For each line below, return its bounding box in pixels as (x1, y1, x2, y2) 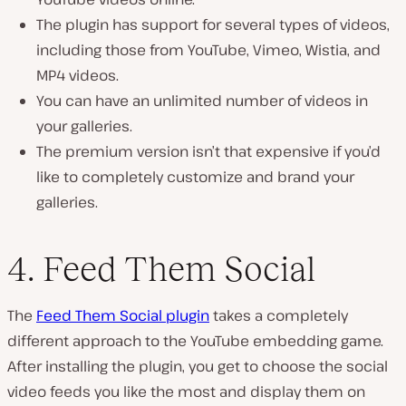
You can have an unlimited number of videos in (36, 91, 368, 111)
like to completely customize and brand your (36, 167, 354, 188)
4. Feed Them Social (7, 248, 315, 288)
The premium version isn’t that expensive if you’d (36, 141, 381, 162)
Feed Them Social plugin (36, 304, 209, 325)
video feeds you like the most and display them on (7, 381, 365, 401)
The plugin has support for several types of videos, (36, 14, 390, 35)
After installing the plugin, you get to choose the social (7, 355, 388, 376)
